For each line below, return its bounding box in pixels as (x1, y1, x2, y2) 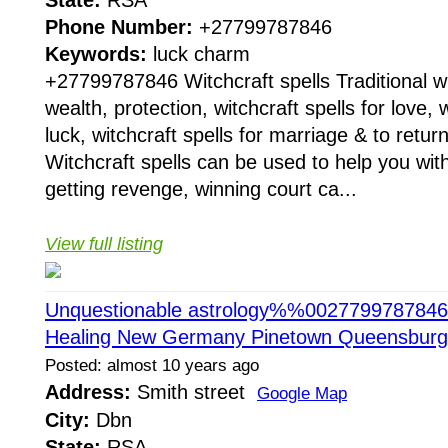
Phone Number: (45, 15, 193, 38)
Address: (45, 380, 131, 403)
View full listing (45, 233, 163, 254)
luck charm (147, 42, 250, 65)
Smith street (131, 380, 257, 403)
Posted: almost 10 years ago (45, 355, 259, 375)
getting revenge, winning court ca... (45, 177, 357, 200)
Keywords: (45, 42, 147, 65)
